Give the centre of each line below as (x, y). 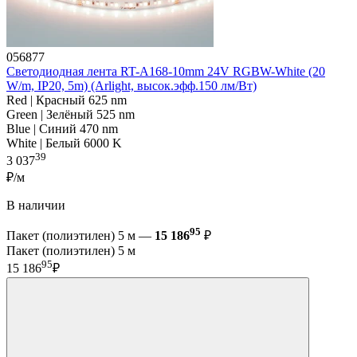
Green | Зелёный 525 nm (71, 114)
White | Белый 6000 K (64, 143)
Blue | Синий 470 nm (62, 128)
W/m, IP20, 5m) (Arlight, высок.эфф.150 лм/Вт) (131, 85)
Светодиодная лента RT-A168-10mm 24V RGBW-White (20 (166, 71)
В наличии (36, 206)
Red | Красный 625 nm (67, 100)
